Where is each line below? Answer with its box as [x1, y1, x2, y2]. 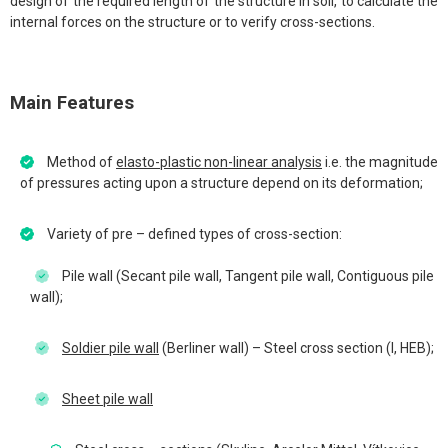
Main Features [10, 92, 134, 115]
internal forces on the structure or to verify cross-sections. [10, 14, 375, 31]
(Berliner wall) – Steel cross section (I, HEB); [159, 340, 434, 357]
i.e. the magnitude [322, 154, 438, 171]
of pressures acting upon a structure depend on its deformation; [20, 175, 423, 192]
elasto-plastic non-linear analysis [116, 154, 322, 171]
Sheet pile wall [62, 391, 153, 408]
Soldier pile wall [62, 340, 159, 357]
